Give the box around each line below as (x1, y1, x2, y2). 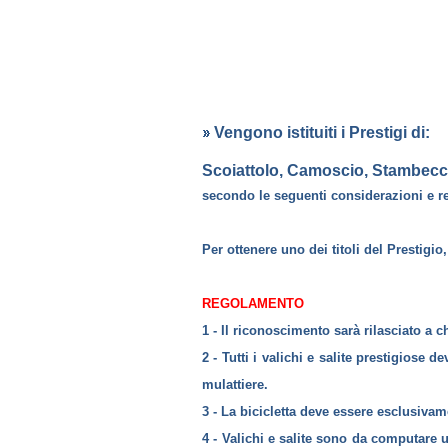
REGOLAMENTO (202, 297, 304, 311)
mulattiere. (202, 378, 268, 392)
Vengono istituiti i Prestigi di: (214, 124, 430, 141)
